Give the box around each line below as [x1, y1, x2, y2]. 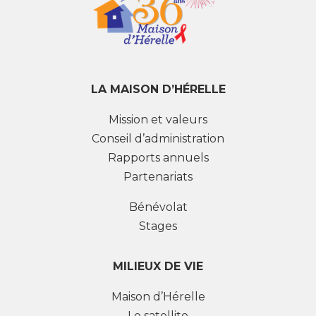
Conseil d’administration [92, 132, 224, 146]
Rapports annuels [107, 151, 209, 165]
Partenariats [123, 170, 193, 184]
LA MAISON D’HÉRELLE [90, 83, 226, 97]
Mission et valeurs [109, 113, 207, 127]
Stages [139, 219, 177, 233]
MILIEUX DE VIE [113, 260, 203, 274]
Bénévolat [128, 200, 188, 214]
